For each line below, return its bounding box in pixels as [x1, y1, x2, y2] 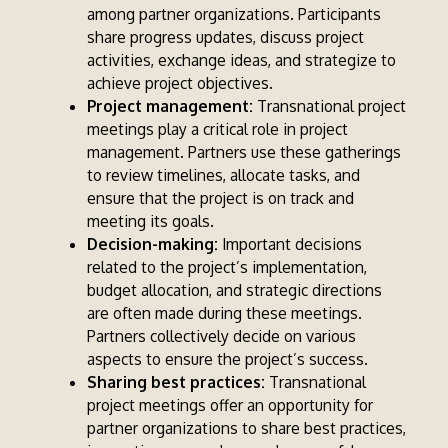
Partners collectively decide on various [86, 326, 356, 347]
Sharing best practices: [86, 372, 269, 393]
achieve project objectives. [86, 73, 273, 94]
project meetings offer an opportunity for [86, 395, 373, 416]
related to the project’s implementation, [86, 257, 367, 278]
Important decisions [217, 234, 362, 255]
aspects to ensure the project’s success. [86, 349, 368, 370]
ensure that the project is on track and [86, 188, 354, 209]
